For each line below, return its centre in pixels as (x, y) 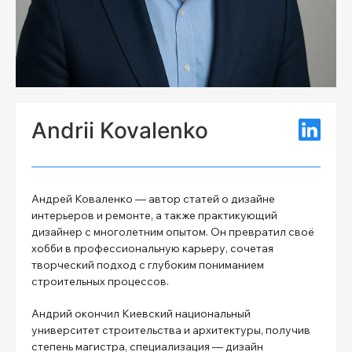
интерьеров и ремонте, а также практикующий (154, 215)
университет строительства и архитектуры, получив (171, 330)
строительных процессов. (100, 281)
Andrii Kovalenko (120, 130)
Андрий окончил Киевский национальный (141, 313)
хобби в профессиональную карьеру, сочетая (152, 248)
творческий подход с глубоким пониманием (148, 264)
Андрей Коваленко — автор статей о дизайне (153, 198)
